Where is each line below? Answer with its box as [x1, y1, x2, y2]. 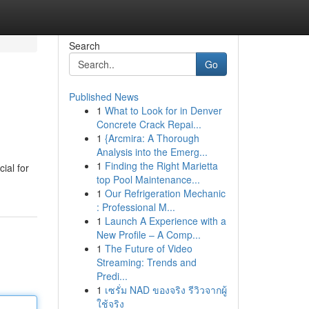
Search [68, 39, 100, 52]
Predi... [96, 269, 128, 283]
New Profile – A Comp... [96, 228, 201, 241]
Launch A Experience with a [104, 214, 226, 228]
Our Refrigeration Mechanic [104, 186, 226, 200]
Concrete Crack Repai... [96, 117, 201, 131]
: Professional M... [96, 200, 175, 214]
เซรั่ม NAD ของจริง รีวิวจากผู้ [104, 283, 227, 297]
